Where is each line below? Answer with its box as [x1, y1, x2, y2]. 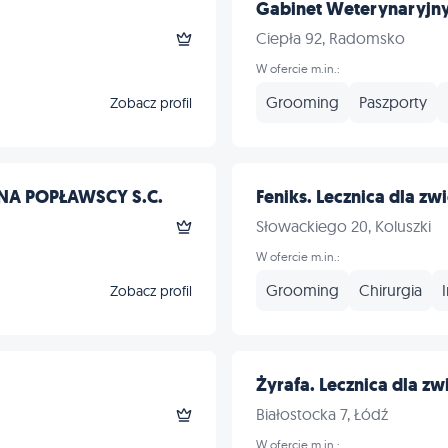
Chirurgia [359, 280, 422, 300]
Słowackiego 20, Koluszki [256, 216, 431, 236]
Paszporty [359, 92, 427, 112]
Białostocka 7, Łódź [256, 404, 388, 424]
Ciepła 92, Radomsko [256, 28, 405, 48]
